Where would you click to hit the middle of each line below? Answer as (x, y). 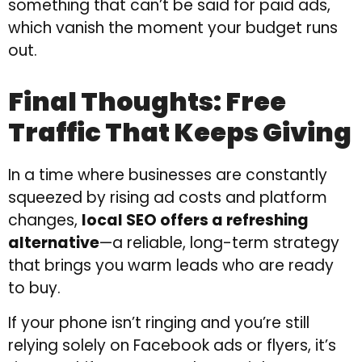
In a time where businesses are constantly (168, 175)
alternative (54, 243)
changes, (45, 221)
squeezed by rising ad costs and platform (168, 198)
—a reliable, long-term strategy (219, 243)
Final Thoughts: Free (147, 102)
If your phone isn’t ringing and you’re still (159, 322)
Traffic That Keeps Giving (180, 133)
